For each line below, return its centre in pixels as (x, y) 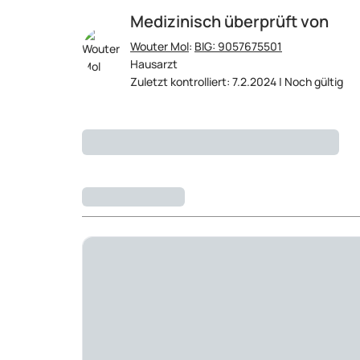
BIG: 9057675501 (238, 46)
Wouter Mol (160, 46)
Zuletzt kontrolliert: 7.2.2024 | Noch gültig (237, 82)
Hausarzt (154, 64)
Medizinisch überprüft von (229, 21)
